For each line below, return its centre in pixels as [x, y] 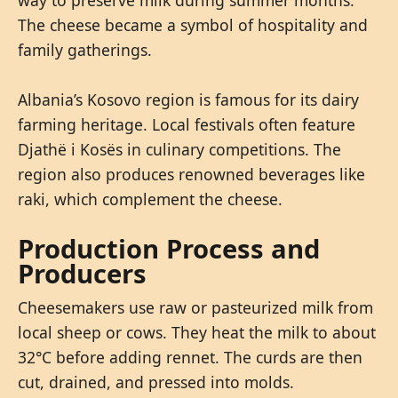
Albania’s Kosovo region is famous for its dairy [188, 99]
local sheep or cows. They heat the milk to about [197, 332]
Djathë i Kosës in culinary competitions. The [179, 149]
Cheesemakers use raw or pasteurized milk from [195, 307]
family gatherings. [85, 49]
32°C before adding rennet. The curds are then [190, 357]
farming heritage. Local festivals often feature [187, 124]
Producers [82, 273]
